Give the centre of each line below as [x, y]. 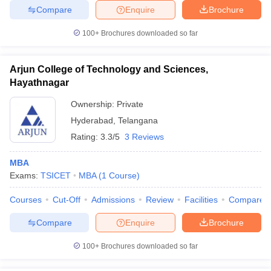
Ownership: [94, 104]
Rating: [86, 137]
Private [130, 104]
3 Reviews [144, 137]
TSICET [56, 175]
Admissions [113, 200]
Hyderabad [92, 120]
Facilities [201, 200]
